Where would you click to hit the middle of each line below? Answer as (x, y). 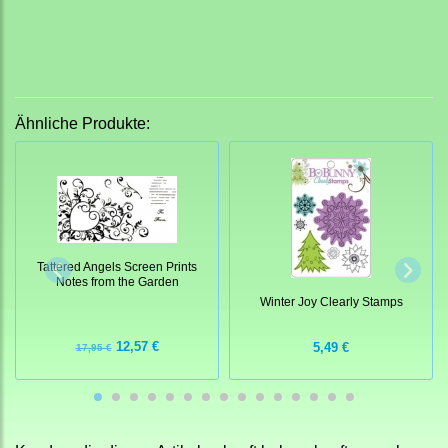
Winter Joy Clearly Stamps (331, 301)
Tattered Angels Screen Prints (117, 267)
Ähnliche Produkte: (82, 124)
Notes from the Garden (117, 282)
